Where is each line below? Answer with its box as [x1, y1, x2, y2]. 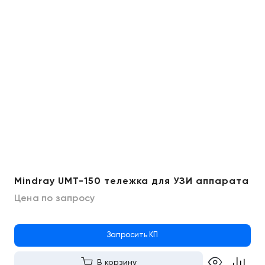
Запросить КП [107, 231, 158, 239]
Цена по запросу [14, 192, 95, 203]
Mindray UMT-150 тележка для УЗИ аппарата [14, 177, 249, 186]
